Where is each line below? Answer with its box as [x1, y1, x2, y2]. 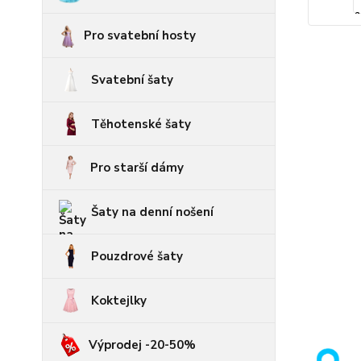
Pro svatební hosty [84, 27, 197, 44]
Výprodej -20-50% [88, 337, 196, 353]
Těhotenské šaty [91, 115, 191, 132]
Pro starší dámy [89, 160, 184, 176]
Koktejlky [91, 293, 147, 309]
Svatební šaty [91, 72, 173, 88]
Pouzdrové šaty [91, 248, 183, 264]
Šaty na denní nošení [91, 204, 214, 220]
